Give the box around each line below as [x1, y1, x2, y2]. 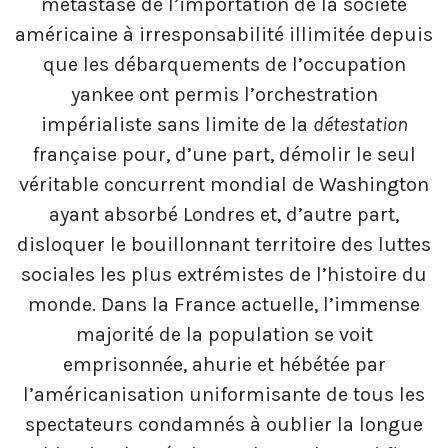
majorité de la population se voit [75, 323, 373, 347]
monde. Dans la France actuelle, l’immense [28, 293, 420, 317]
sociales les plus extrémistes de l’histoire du [21, 263, 427, 287]
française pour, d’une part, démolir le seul [32, 143, 416, 167]
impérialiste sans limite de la [40, 113, 313, 137]
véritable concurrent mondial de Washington [19, 173, 429, 197]
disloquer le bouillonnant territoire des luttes [17, 233, 431, 257]
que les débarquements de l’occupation [42, 53, 406, 77]
